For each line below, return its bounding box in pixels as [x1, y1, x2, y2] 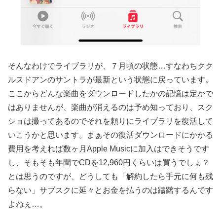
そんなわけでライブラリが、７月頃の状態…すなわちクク [8, 62, 213, 71]
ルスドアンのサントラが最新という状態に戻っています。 [8, 75, 213, 84]
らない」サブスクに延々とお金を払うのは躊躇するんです [8, 186, 213, 195]
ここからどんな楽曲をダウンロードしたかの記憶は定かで [8, 89, 213, 98]
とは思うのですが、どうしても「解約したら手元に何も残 [8, 172, 213, 181]
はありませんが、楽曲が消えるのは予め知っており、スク [8, 103, 213, 112]
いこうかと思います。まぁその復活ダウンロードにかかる [8, 131, 213, 140]
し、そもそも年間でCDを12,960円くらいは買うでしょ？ [8, 158, 210, 167]
